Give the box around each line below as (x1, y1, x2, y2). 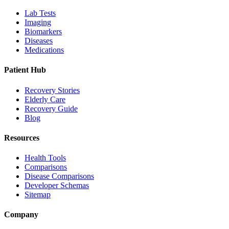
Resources (4, 133, 39, 142)
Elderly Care (25, 95, 65, 104)
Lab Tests (25, 9, 56, 18)
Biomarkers (25, 27, 62, 36)
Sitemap (25, 190, 51, 199)
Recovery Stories (25, 85, 80, 95)
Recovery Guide (25, 104, 78, 113)
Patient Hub (4, 65, 46, 75)
